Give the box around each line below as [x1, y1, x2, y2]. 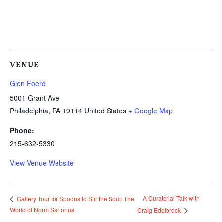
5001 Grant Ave [10, 92, 59, 103]
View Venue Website [10, 157, 74, 167]
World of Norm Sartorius [10, 205, 74, 214]
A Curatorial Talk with [143, 194, 200, 203]
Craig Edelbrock [137, 205, 183, 214]
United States [84, 105, 126, 115]
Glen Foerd [10, 78, 46, 88]
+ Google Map [128, 105, 173, 115]
